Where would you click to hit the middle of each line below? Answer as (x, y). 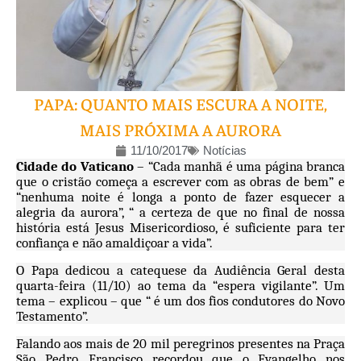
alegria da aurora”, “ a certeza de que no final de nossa (180, 213)
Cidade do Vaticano (75, 167)
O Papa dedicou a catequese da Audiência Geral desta (180, 271)
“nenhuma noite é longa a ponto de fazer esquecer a (180, 197)
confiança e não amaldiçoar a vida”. (114, 243)
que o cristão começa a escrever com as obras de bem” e (180, 182)
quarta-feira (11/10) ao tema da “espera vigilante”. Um (180, 286)
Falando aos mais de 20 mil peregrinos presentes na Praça (180, 344)
